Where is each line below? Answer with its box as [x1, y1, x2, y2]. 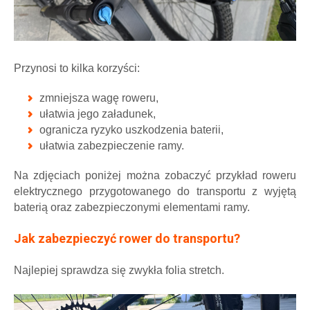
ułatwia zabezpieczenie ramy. [39, 139, 184, 152]
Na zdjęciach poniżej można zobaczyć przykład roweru [14, 169, 296, 181]
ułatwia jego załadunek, [39, 107, 156, 120]
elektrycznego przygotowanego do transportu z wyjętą [14, 185, 296, 197]
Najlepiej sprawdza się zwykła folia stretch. [14, 264, 224, 276]
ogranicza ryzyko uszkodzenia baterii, [39, 123, 224, 136]
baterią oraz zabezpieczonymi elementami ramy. [14, 201, 250, 213]
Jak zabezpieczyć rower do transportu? [14, 230, 240, 246]
